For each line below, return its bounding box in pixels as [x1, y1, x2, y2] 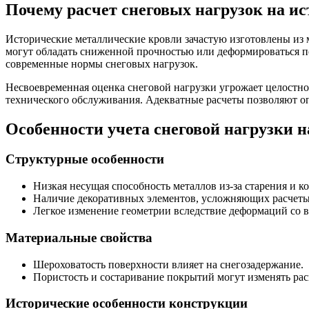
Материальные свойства [6, 230, 152, 245]
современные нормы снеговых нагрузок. [6, 57, 198, 70]
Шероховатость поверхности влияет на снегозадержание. [33, 258, 303, 270]
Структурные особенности [6, 152, 164, 167]
